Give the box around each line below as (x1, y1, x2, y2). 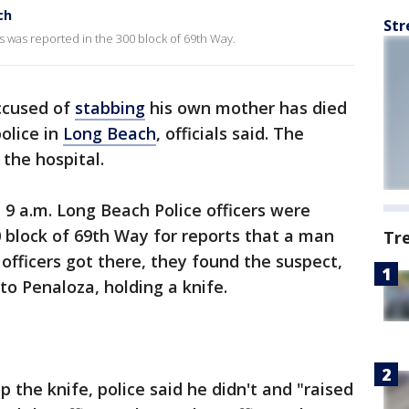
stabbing (75, 97, 145, 119)
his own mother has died (145, 97, 347, 119)
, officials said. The (156, 122, 304, 144)
